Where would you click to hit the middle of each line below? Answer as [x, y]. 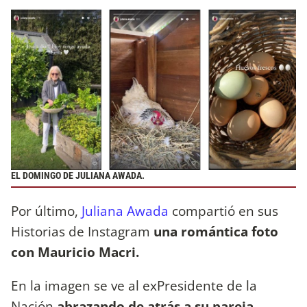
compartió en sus [223, 210]
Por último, [46, 210]
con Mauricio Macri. [75, 251]
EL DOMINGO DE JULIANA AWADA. [78, 176]
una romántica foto [216, 231]
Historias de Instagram [82, 231]
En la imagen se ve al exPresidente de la [134, 286]
